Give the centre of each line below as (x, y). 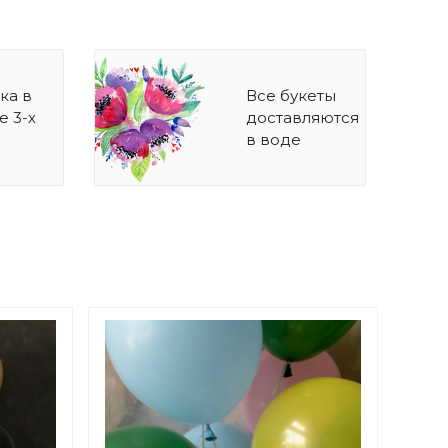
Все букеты (290, 95)
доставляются (302, 117)
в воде (273, 139)
